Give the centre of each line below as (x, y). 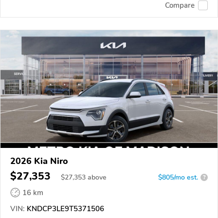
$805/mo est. (178, 177)
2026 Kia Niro (39, 161)
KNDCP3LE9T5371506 (64, 209)
